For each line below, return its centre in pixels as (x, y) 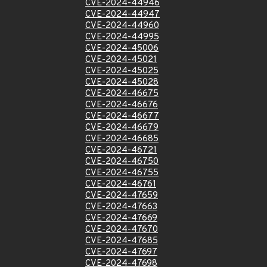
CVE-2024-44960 (122, 26)
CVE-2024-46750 (122, 162)
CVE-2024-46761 (121, 184)
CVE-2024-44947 (122, 15)
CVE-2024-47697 (121, 252)
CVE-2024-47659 (122, 196)
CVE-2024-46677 (122, 117)
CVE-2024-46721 (121, 150)
